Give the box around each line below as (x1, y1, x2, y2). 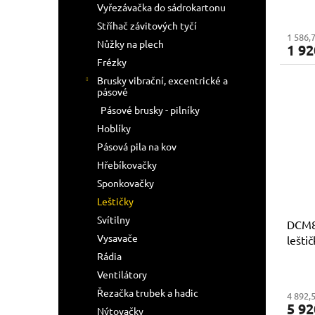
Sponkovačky (97, 176, 154, 189)
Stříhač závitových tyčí (97, 19, 197, 32)
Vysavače (97, 231, 138, 244)
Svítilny (97, 213, 130, 226)
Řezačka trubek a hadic (97, 286, 198, 299)
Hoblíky (97, 122, 131, 134)
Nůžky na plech (97, 37, 164, 50)
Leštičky (97, 195, 134, 207)
